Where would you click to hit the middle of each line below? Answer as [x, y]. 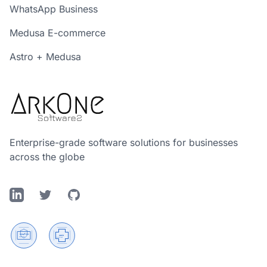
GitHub [82, 194]
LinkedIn [28, 194]
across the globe [47, 157]
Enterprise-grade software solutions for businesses [124, 142]
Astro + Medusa [45, 57]
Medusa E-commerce [58, 33]
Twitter [53, 194]
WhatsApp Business [54, 9]
